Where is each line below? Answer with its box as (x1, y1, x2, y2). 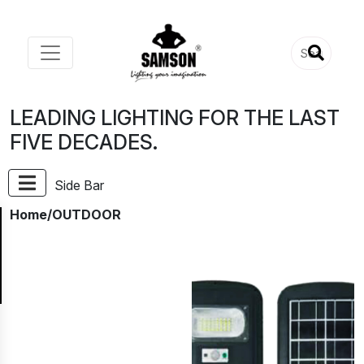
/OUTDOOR (47, 206, 121, 223)
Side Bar (54, 177, 104, 194)
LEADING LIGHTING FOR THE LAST (10, 106, 340, 131)
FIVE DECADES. (10, 130, 158, 155)
